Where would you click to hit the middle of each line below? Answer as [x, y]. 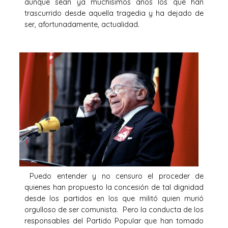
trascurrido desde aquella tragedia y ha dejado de [114, 13]
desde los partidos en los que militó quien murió [114, 198]
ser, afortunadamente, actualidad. [82, 24]
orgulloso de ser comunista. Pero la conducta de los [114, 209]
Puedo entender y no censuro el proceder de [114, 176]
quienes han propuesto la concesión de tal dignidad [114, 187]
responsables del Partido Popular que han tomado [114, 221]
